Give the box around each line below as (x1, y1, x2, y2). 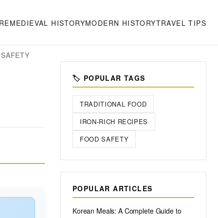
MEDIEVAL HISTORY (9, 18, 85, 28)
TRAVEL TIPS (156, 18, 206, 28)
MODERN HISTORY (85, 18, 156, 28)
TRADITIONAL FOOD (80, 99, 147, 109)
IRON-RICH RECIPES (80, 117, 148, 126)
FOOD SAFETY (80, 134, 129, 144)
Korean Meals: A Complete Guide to (73, 206, 182, 216)
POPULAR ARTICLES (73, 183, 153, 193)
